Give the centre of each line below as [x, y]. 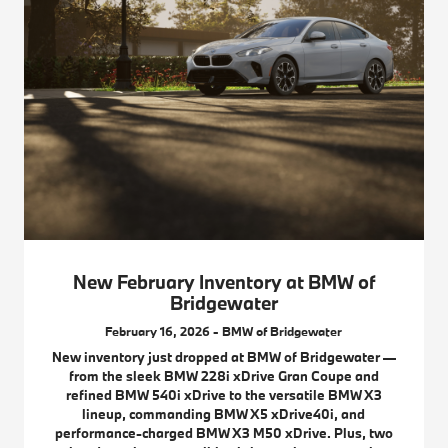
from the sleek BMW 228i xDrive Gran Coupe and [223, 376]
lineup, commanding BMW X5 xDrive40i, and [224, 414]
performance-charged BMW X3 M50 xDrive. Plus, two [223, 433]
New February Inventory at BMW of [223, 282]
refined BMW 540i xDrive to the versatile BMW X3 [223, 395]
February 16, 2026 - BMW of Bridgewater [224, 331]
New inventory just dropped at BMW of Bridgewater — [223, 357]
